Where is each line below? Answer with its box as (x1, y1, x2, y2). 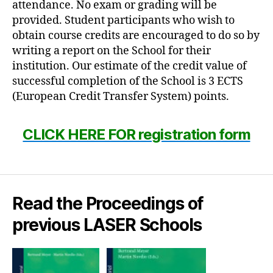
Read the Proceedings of (12, 193, 204, 214)
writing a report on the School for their (12, 43, 211, 58)
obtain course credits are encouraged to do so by (12, 28, 260, 43)
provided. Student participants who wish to (12, 13, 235, 27)
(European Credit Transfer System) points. (12, 89, 229, 104)
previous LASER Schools (12, 214, 202, 235)
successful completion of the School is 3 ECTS (12, 74, 243, 88)
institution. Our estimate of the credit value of (12, 58, 247, 73)
